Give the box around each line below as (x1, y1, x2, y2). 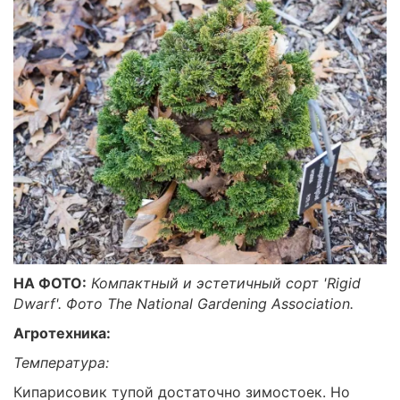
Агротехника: (13, 324, 111, 343)
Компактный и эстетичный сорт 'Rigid (91, 274, 361, 293)
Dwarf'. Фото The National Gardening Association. (13, 295, 354, 313)
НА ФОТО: (13, 274, 87, 293)
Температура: (13, 354, 109, 372)
